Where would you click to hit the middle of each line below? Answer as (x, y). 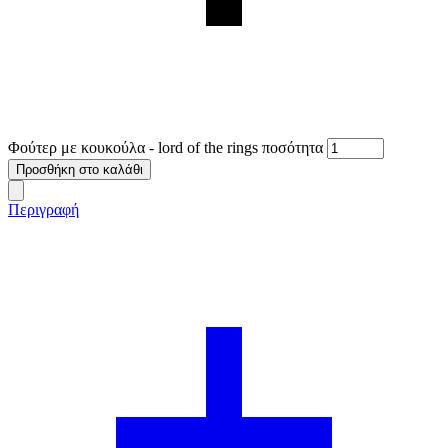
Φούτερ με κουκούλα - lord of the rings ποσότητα (165, 147)
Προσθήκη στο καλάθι (79, 169)
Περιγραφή (43, 209)
